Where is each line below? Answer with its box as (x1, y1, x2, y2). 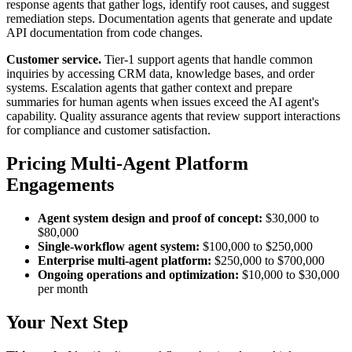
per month (38, 282, 88, 296)
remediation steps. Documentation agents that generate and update (6, 12, 332, 26)
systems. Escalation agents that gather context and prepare (6, 81, 292, 95)
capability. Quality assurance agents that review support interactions (6, 109, 340, 123)
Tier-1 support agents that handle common (101, 53, 313, 67)
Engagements (6, 174, 114, 196)
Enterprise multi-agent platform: (38, 254, 211, 268)
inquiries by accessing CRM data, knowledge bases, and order (6, 67, 314, 81)
